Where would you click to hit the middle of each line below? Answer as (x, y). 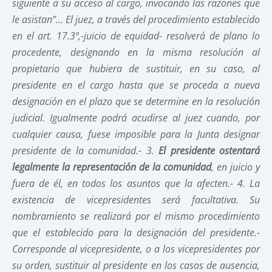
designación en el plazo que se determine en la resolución (136, 101)
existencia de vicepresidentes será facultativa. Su (136, 199)
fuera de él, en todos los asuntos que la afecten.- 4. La (136, 183)
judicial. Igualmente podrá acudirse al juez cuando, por (136, 117)
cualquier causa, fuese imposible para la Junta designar (136, 134)
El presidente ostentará (209, 150)
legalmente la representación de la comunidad (112, 167)
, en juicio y (236, 167)
